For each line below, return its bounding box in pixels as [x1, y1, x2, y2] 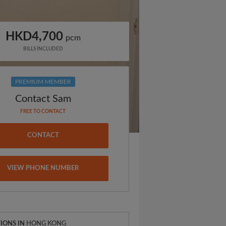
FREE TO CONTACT [20, 109, 66, 114]
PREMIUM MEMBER [15, 79, 71, 85]
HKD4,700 [5, 31, 63, 43]
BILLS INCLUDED [23, 46, 63, 51]
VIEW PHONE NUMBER [7, 165, 79, 172]
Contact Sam [15, 94, 71, 104]
